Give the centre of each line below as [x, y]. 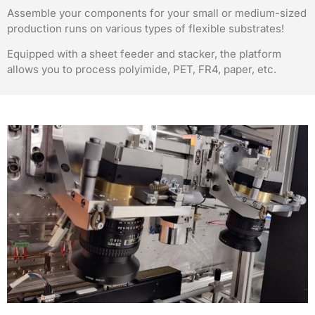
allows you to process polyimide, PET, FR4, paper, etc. [142, 70]
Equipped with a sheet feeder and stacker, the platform [144, 54]
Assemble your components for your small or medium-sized [157, 13]
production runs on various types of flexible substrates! [146, 28]
